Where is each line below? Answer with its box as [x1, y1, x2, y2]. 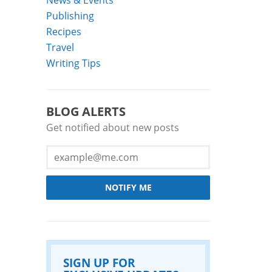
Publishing [46, 9, 94, 22]
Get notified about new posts [46, 121, 179, 134]
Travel [46, 41, 74, 54]
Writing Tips [46, 56, 101, 70]
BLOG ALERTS [46, 103, 126, 120]
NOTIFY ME [104, 182, 152, 194]
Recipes [46, 25, 81, 38]
